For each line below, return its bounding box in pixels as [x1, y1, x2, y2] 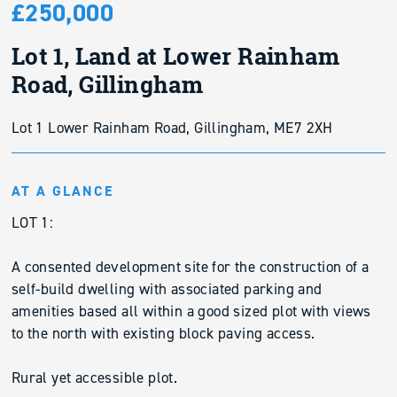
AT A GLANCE [11, 182, 113, 200]
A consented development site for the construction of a [11, 258, 370, 276]
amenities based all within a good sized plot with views [11, 302, 371, 320]
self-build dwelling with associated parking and [11, 280, 323, 298]
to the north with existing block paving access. [11, 324, 315, 342]
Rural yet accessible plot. [11, 369, 178, 386]
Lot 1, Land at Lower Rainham [11, 41, 339, 72]
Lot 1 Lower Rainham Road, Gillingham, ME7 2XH [11, 119, 333, 136]
